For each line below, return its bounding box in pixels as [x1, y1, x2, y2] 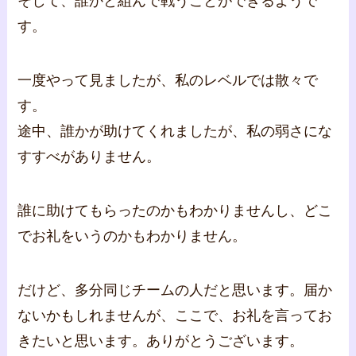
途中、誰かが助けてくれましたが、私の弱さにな [17, 122, 333, 139]
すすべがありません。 [17, 148, 161, 164]
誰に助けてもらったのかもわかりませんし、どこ [17, 202, 333, 219]
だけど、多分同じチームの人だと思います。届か [17, 281, 333, 298]
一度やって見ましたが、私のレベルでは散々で [17, 72, 319, 88]
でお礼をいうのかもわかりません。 [17, 227, 247, 244]
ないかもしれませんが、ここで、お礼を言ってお [17, 307, 333, 323]
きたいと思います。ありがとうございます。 [17, 332, 304, 349]
